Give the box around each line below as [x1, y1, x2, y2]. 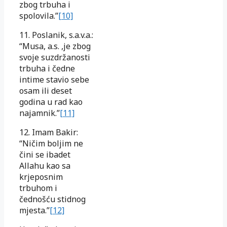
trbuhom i [19, 182, 57, 194]
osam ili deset [19, 85, 72, 96]
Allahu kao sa [19, 160, 70, 171]
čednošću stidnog [19, 193, 86, 205]
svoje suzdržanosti [19, 51, 90, 63]
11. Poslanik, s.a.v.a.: [19, 29, 93, 41]
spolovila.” [19, 10, 58, 21]
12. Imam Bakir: [19, 126, 78, 138]
